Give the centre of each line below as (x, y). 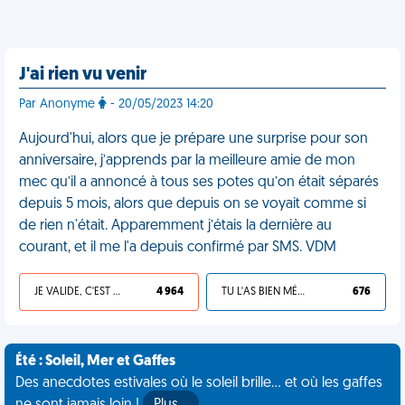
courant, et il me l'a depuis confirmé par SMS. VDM (178, 248)
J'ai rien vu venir (83, 75)
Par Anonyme (59, 104)
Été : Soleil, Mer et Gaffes (95, 362)
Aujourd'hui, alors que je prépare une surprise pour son (193, 139)
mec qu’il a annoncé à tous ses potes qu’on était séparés (199, 183)
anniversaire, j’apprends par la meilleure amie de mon (187, 161)
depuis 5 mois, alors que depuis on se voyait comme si (193, 204)
